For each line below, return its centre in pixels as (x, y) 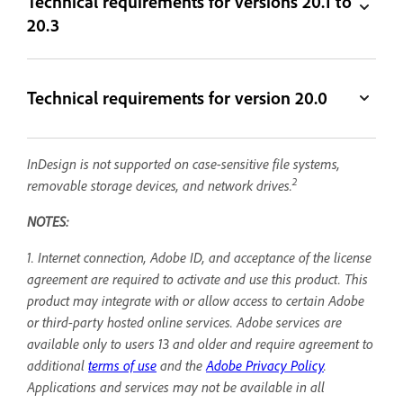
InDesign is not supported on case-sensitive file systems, (184, 163)
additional (58, 365)
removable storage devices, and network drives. (160, 185)
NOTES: (48, 221)
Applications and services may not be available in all (176, 386)
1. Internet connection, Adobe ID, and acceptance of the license (199, 257)
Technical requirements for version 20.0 (178, 98)
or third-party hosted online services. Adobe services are (184, 322)
